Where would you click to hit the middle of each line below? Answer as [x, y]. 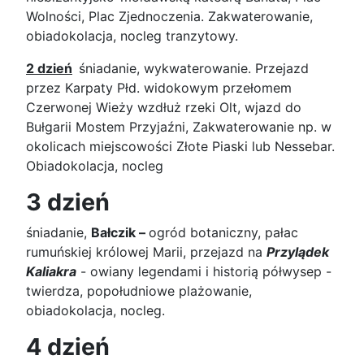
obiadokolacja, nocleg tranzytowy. [134, 35]
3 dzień [71, 201]
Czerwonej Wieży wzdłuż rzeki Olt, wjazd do [164, 107]
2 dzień [49, 68]
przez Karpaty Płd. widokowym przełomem [159, 87]
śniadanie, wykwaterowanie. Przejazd [194, 68]
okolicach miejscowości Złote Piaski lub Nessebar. [180, 146]
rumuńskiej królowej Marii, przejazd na [146, 251]
